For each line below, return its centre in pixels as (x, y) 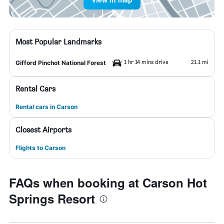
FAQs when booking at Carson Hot (108, 182)
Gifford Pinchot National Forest (61, 63)
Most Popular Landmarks (58, 42)
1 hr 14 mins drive (146, 62)
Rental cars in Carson (46, 107)
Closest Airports (43, 130)
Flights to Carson (40, 148)
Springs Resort (52, 198)
